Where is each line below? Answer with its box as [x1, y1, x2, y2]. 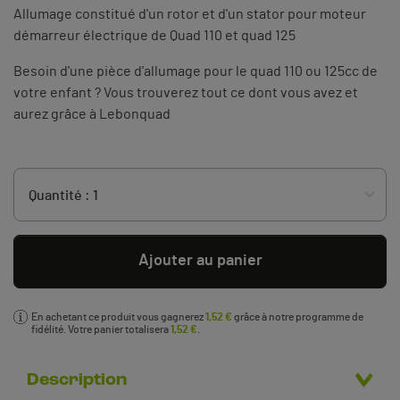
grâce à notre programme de [232, 311, 363, 322]
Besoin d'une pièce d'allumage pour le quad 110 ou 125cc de [13, 63, 378, 79]
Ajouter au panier [137, 253, 262, 270]
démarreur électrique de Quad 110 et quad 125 [13, 28, 296, 43]
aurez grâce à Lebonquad [13, 106, 171, 121]
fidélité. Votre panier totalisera [31, 323, 171, 335]
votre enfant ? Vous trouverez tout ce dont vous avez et [13, 85, 358, 100]
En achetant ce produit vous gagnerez [31, 311, 205, 322]
